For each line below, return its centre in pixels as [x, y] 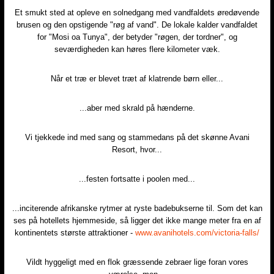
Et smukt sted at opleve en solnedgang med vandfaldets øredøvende [137, 12]
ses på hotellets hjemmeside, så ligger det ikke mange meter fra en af [137, 220]
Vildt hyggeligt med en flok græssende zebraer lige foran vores [137, 262]
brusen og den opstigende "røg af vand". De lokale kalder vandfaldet [137, 24]
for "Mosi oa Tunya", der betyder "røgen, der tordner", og [137, 37]
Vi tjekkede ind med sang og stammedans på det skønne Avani [137, 137]
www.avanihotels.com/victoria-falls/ [197, 232]
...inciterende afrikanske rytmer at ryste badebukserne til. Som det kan [137, 208]
